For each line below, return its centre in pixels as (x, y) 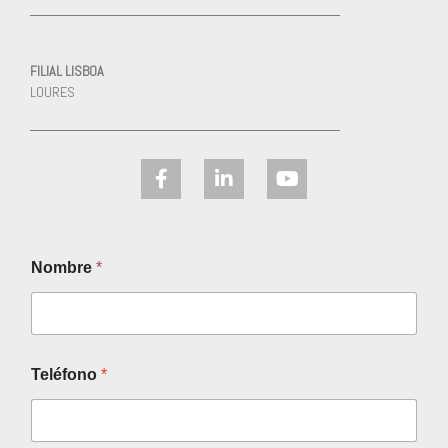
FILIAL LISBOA (67, 71)
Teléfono (66, 375)
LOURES (52, 92)
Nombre (63, 268)
